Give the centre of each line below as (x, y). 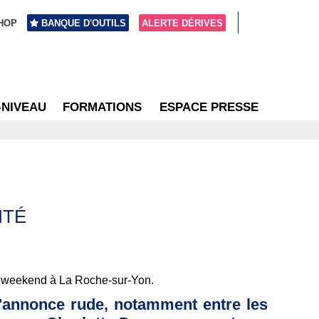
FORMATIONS (102, 107)
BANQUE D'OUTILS (84, 23)
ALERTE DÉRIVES (182, 23)
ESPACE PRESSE (209, 107)
